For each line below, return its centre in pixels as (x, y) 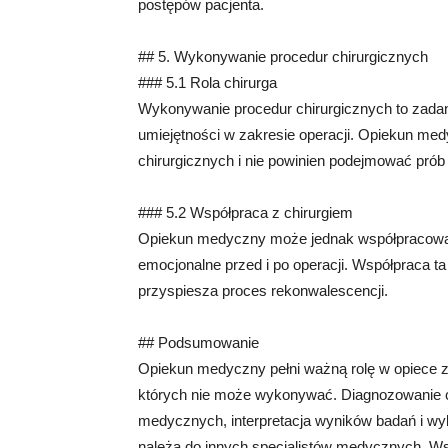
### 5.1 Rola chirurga (207, 82)
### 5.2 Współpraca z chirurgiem (245, 212)
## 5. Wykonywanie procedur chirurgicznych (283, 56)
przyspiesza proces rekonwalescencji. (263, 290)
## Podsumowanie (198, 342)
